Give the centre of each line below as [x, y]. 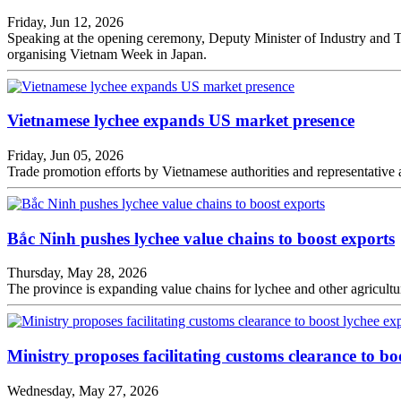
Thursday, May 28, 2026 [77, 273]
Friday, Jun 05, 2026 [65, 155]
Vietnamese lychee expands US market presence [181, 121]
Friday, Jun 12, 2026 [65, 21]
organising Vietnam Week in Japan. [107, 54]
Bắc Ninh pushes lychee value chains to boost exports [201, 238]
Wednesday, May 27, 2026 [83, 390]
